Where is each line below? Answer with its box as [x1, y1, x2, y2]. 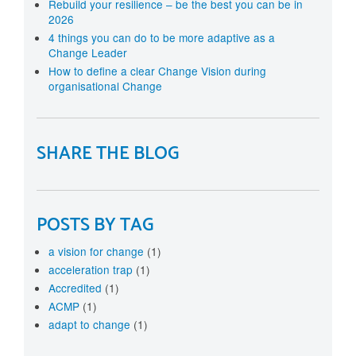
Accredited [48, 280, 105, 296]
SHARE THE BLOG [37, 138, 179, 170]
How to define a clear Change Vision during [48, 63, 266, 79]
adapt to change [48, 316, 133, 333]
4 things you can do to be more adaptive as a [48, 29, 275, 46]
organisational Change [48, 78, 162, 95]
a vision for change [48, 243, 147, 260]
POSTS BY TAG [37, 210, 153, 242]
